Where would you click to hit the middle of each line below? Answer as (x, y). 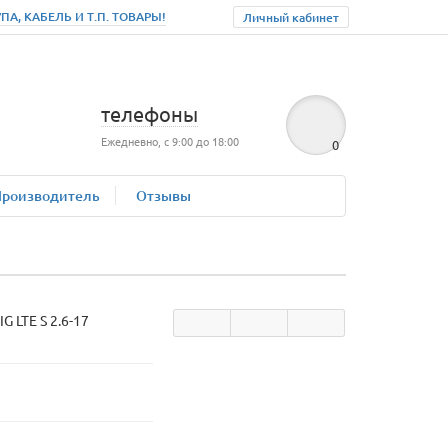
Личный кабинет (291, 17)
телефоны (150, 113)
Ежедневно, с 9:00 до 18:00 (170, 140)
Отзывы (163, 195)
